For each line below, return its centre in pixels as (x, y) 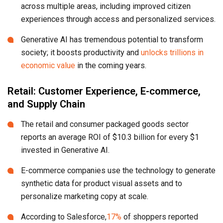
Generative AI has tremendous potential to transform (112, 39)
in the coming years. (111, 65)
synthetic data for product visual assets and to (102, 183)
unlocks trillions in (172, 52)
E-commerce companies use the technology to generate (118, 170)
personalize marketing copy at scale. (85, 196)
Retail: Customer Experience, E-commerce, (104, 91)
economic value (48, 65)
